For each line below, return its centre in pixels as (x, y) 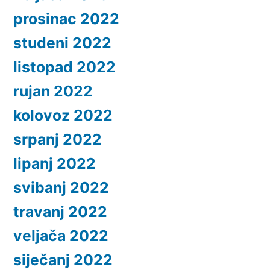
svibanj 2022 (61, 187)
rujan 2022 (53, 91)
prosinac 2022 (66, 18)
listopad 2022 (64, 67)
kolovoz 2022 (63, 115)
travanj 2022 (60, 211)
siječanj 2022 (63, 259)
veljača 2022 (61, 235)
